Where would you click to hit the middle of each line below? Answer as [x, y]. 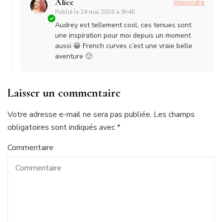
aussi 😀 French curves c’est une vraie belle [124, 46]
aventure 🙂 [74, 56]
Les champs [173, 115]
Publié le [68, 12]
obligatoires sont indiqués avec [62, 128]
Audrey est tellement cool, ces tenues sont [123, 25]
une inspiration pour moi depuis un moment [123, 36]
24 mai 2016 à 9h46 [108, 12]
